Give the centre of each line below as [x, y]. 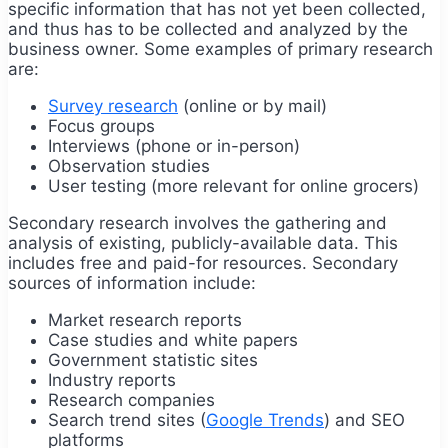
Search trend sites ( [127, 419]
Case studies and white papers [173, 339]
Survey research [113, 105]
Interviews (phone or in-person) [174, 145]
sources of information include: [132, 282]
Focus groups [101, 125]
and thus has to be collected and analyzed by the [208, 28]
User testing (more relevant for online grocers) [233, 185]
